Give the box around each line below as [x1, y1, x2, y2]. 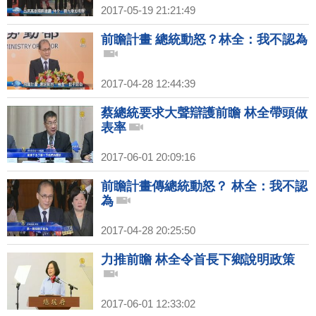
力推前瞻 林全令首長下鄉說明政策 [101, 253, 295, 267]
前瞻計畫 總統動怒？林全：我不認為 [101, 32, 308, 47]
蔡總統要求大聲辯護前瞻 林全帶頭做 [101, 106, 308, 121]
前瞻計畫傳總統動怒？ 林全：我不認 [101, 179, 308, 194]
